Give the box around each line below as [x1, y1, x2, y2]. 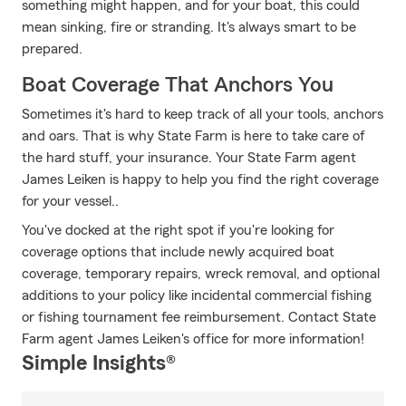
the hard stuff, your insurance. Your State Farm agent [22, 150, 356, 165]
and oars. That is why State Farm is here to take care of [22, 129, 365, 143]
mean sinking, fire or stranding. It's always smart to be [22, 20, 356, 34]
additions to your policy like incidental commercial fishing [22, 288, 372, 303]
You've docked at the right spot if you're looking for [22, 223, 334, 237]
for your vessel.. [22, 194, 119, 208]
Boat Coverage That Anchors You [22, 74, 333, 96]
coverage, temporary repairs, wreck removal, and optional [22, 266, 380, 281]
